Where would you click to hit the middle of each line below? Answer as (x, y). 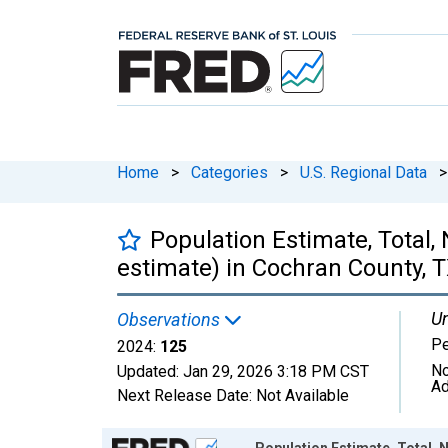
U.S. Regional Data (363, 172)
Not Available (302, 395)
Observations (170, 319)
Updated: (150, 371)
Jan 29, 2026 (228, 371)
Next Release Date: (186, 395)
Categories (229, 172)
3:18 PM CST (323, 371)
